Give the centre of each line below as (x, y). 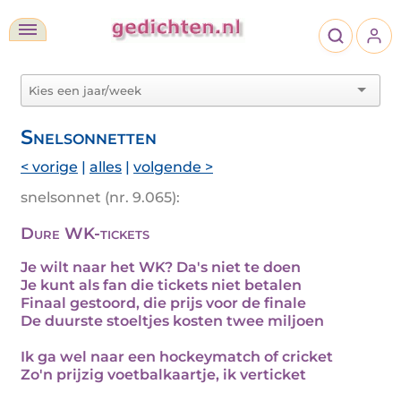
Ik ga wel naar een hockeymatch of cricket (177, 357)
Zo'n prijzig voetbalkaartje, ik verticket (163, 375)
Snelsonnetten (89, 137)
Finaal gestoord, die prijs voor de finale (163, 303)
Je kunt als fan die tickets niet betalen (161, 285)
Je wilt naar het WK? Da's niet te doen (161, 267)
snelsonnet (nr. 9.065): (100, 197)
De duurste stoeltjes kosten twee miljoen (172, 321)
